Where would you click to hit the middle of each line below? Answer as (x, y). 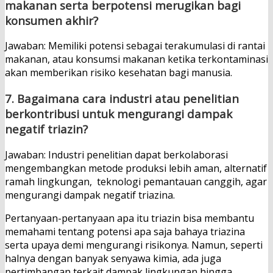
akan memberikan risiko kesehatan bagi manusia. (119, 73)
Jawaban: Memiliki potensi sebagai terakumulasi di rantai (135, 46)
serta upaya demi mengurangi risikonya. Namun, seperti (134, 245)
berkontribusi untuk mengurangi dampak (119, 114)
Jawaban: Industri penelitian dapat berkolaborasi (116, 154)
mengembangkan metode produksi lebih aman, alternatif (136, 168)
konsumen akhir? (51, 20)
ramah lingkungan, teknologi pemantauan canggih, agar (136, 181)
